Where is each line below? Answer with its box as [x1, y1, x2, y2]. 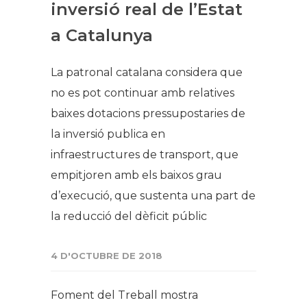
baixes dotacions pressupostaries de [51, 106, 245, 120]
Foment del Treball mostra [51, 288, 198, 302]
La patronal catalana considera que [51, 65, 243, 79]
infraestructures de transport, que [51, 147, 238, 161]
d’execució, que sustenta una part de [51, 188, 256, 202]
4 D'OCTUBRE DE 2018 [51, 249, 162, 261]
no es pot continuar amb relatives [51, 86, 234, 99]
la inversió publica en [51, 127, 165, 140]
